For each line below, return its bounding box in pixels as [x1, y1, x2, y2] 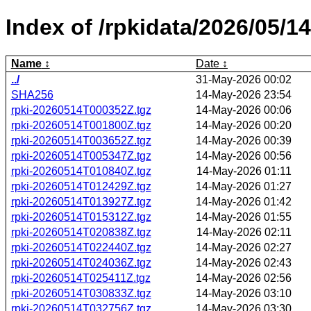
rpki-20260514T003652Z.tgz [10, 134, 151, 146]
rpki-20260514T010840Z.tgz [10, 165, 151, 177]
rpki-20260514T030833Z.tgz [10, 287, 151, 299]
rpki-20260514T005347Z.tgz [10, 149, 151, 162]
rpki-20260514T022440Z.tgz [10, 241, 151, 253]
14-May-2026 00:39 [196, 134, 292, 146]
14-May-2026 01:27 [196, 180, 292, 192]
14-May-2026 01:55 [196, 210, 292, 223]
